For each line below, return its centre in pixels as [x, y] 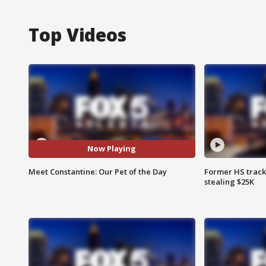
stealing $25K [229, 181]
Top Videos [77, 34]
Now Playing [112, 149]
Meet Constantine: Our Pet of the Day [98, 171]
